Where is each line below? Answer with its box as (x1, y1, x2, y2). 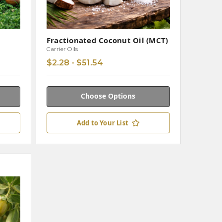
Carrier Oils (46, 45, 78, 53)
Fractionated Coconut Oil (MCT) (46, 35, 168, 45)
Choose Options (81, 91, 136, 101)
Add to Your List (76, 118, 128, 128)
